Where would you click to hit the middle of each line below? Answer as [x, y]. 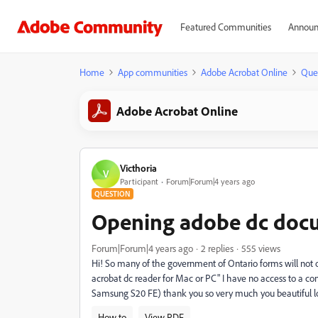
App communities [153, 72]
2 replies [217, 248]
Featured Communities [225, 27]
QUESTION [113, 194]
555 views [261, 248]
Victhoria [138, 168]
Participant [139, 181]
